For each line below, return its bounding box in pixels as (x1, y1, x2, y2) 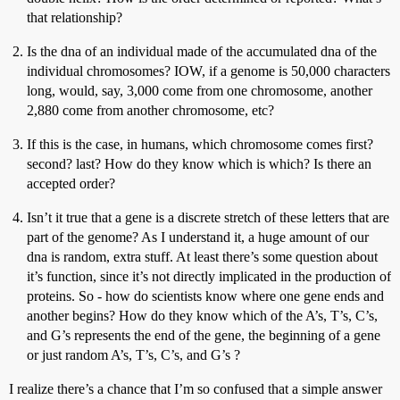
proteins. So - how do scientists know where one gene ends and (27, 288, 384, 304)
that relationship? (27, 10, 122, 25)
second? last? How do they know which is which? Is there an (27, 156, 371, 171)
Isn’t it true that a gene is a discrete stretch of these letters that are (27, 210, 389, 225)
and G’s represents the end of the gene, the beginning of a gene (27, 328, 380, 343)
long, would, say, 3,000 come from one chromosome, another (27, 83, 372, 98)
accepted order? (27, 176, 115, 191)
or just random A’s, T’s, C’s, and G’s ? (27, 347, 240, 362)
